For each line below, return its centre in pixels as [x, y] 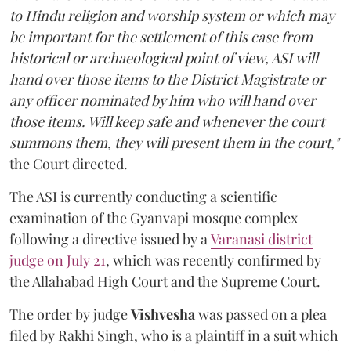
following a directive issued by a [110, 239]
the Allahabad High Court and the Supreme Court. [165, 281]
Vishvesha [165, 314]
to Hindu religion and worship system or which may [172, 15]
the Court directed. [69, 163]
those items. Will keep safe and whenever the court [167, 121]
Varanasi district [262, 239]
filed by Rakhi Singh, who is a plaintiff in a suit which [174, 335]
